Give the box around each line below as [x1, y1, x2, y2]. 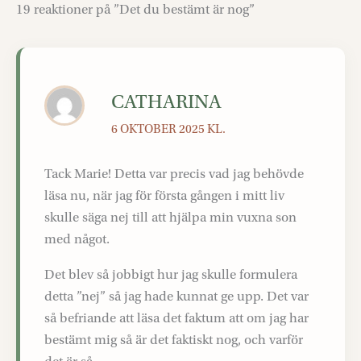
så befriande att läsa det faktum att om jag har [44, 309, 309, 326]
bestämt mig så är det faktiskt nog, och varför [44, 331, 303, 347]
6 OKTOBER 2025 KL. [111, 122, 226, 136]
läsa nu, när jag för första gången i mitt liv [44, 187, 284, 203]
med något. [44, 230, 110, 247]
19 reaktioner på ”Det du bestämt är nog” [16, 2, 255, 17]
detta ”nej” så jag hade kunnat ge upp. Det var [44, 288, 309, 304]
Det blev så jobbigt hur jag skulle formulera [44, 266, 297, 282]
